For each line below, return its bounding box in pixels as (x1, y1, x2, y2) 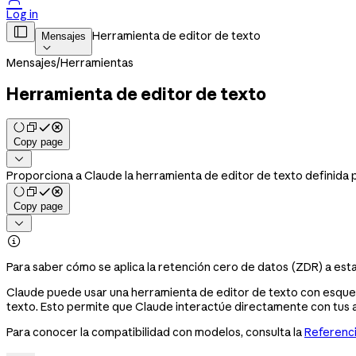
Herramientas (60, 56, 133, 70)
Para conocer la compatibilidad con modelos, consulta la (6, 324, 304, 339)
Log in (6, 7, 38, 21)
